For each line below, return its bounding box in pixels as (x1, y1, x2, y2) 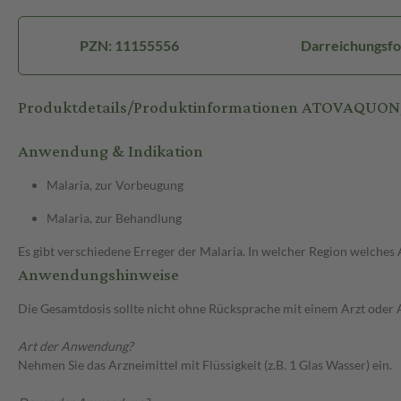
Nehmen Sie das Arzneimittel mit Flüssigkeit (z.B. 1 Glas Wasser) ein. (18, 357, 392, 373)
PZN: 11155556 (80, 37, 180, 55)
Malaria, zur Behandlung (47, 210, 182, 226)
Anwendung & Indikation (18, 136, 203, 168)
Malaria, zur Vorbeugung (47, 177, 183, 193)
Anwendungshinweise (18, 260, 179, 292)
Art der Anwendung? (18, 338, 133, 354)
